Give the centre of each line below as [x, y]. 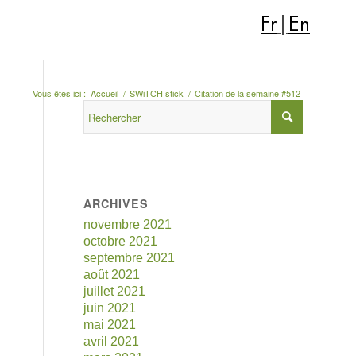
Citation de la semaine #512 [248, 93]
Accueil [104, 93]
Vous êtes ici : [59, 93]
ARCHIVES [116, 203]
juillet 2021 [115, 291]
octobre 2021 [121, 241]
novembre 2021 [128, 224]
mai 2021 [110, 325]
